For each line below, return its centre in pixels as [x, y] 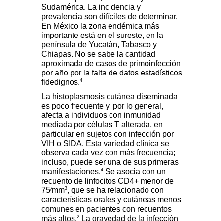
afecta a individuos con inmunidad [101, 115]
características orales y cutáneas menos [111, 200]
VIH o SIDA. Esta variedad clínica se [105, 144]
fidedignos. [61, 82]
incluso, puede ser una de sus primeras [110, 162]
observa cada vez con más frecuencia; [108, 153]
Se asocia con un [134, 172]
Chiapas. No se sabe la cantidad [98, 54]
